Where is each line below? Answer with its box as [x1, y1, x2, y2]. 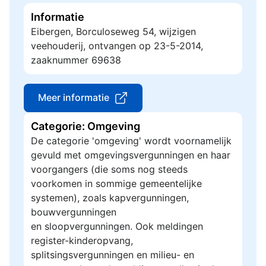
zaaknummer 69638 [31, 54, 121, 66]
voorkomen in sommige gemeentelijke [31, 178, 202, 189]
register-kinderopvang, [31, 235, 133, 246]
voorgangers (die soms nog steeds [31, 163, 188, 175]
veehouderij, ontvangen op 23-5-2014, [31, 40, 203, 52]
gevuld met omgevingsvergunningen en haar [31, 149, 230, 161]
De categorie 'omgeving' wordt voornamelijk [31, 135, 232, 147]
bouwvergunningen [31, 206, 116, 218]
